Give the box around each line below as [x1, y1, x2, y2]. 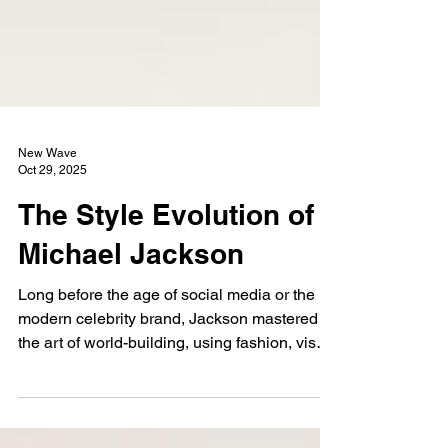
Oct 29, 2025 [18, 222, 87, 237]
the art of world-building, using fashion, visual [18, 393, 338, 412]
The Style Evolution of [18, 258, 314, 291]
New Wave [18, 206, 77, 220]
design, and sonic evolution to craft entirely [18, 417, 319, 436]
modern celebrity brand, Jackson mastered [18, 369, 318, 388]
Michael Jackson [18, 297, 244, 330]
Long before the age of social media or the [18, 345, 315, 364]
